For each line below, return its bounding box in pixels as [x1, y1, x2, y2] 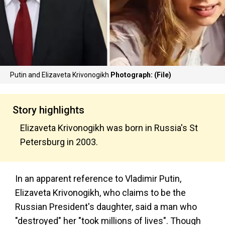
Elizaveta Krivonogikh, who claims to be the [15, 187, 186, 198]
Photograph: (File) [110, 71, 171, 79]
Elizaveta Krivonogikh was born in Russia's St [20, 123, 198, 133]
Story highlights [13, 104, 84, 116]
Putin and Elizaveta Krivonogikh [10, 71, 110, 79]
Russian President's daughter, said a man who [15, 201, 197, 212]
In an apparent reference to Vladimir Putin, [15, 173, 181, 184]
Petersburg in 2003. [20, 137, 98, 147]
